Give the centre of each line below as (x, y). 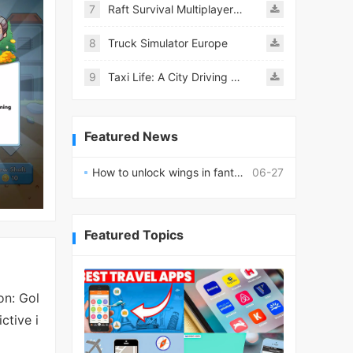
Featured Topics (134, 235)
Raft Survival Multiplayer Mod (238, 9)
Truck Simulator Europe (168, 43)
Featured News (131, 136)
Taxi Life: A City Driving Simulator (236, 77)
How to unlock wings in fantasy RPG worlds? (163, 172)
